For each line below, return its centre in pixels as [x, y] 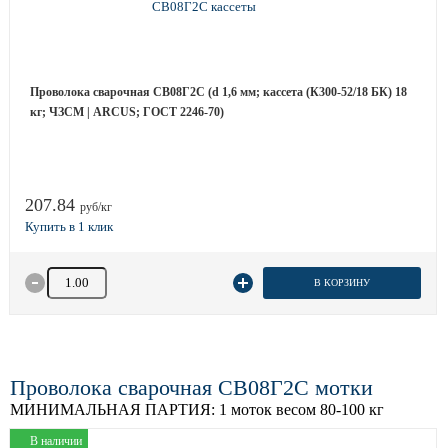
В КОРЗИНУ [341, 282]
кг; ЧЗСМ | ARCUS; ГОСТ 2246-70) [127, 112]
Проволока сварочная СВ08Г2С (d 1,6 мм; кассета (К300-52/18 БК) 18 [218, 92]
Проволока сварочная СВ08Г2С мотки [191, 387]
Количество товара [97, 275]
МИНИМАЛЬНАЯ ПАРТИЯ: [112, 409]
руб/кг [96, 207]
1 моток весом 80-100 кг [299, 409]
